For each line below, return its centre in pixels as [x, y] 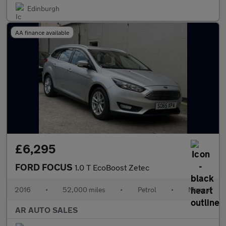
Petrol [147, 189]
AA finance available [42, 32]
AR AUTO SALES [46, 210]
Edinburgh [43, 8]
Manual [200, 189]
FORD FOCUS [45, 167]
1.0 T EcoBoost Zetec [112, 167]
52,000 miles [84, 189]
